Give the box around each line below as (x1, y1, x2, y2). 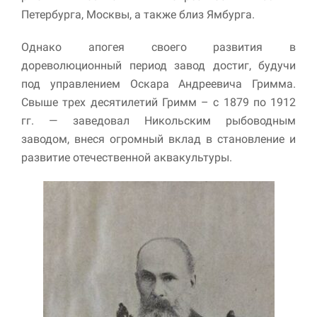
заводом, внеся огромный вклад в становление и (21, 132, 296, 146)
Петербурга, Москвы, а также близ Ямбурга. (21, 7, 255, 21)
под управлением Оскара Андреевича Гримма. (21, 76, 296, 91)
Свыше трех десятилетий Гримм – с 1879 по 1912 (21, 95, 296, 109)
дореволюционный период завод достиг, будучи (21, 58, 296, 72)
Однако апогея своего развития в (21, 40, 296, 54)
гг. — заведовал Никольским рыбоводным (21, 113, 296, 127)
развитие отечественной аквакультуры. (21, 150, 232, 164)
